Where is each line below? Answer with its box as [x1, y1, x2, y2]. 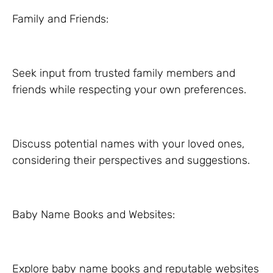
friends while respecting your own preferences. [12, 83, 246, 96]
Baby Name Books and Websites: [12, 208, 175, 221]
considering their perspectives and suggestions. [12, 154, 250, 167]
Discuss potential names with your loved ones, [12, 137, 244, 151]
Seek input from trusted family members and [12, 66, 235, 80]
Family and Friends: [12, 12, 108, 26]
